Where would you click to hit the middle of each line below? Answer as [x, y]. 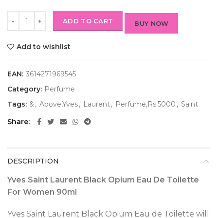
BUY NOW [152, 24]
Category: [26, 89]
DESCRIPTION [33, 161]
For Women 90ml [42, 192]
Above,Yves [59, 104]
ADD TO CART [88, 21]
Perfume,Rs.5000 [145, 104]
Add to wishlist [44, 47]
